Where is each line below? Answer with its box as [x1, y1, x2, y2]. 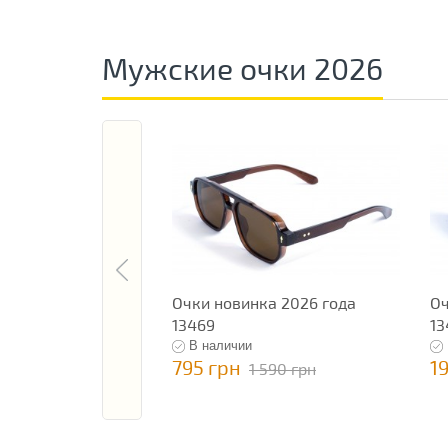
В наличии [189, 338, 252, 354]
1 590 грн [249, 359, 316, 379]
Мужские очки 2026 [102, 50, 383, 87]
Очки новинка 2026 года [172, 293, 356, 313]
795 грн [172, 355, 241, 380]
